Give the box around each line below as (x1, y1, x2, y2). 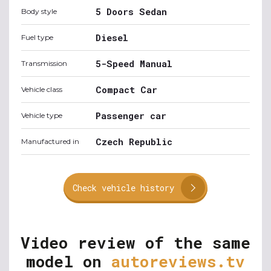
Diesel (96, 31, 128, 44)
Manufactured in (21, 137, 79, 146)
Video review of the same (21, 232, 250, 253)
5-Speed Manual (96, 57, 172, 70)
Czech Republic (96, 135, 172, 148)
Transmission (21, 59, 67, 68)
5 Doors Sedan (96, 5, 167, 18)
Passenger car (96, 109, 166, 122)
